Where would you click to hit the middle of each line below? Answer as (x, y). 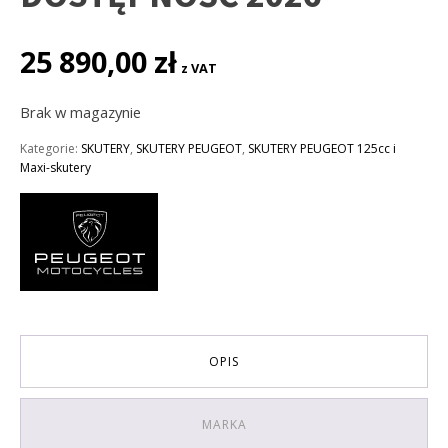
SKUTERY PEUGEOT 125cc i (322, 148)
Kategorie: (50, 148)
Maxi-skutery (55, 167)
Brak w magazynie (80, 112)
